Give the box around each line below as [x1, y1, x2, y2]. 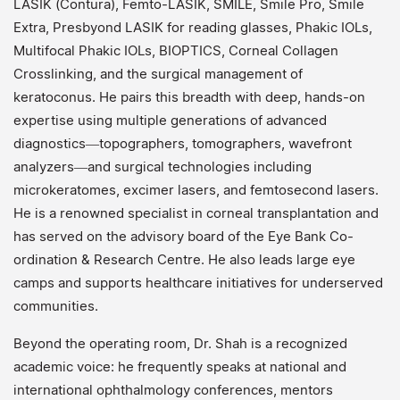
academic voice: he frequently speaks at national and [13, 358, 346, 375]
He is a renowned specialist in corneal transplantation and [13, 204, 379, 221]
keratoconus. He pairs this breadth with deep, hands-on [13, 88, 365, 105]
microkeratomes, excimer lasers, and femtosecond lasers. [13, 181, 379, 198]
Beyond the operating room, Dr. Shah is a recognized [13, 335, 347, 352]
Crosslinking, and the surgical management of [13, 65, 303, 82]
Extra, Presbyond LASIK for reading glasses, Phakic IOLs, [13, 19, 372, 36]
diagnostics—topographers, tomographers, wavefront [13, 135, 352, 152]
